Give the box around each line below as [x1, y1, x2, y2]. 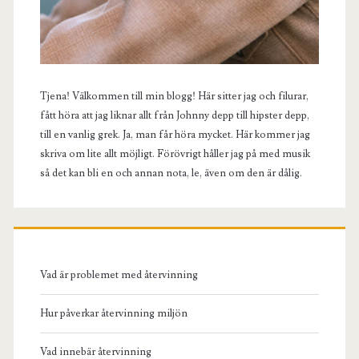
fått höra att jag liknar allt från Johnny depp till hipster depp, [39, 108, 309, 122]
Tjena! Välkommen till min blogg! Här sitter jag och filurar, [39, 89, 309, 103]
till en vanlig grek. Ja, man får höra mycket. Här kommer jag [39, 127, 310, 141]
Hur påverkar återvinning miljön [39, 307, 188, 321]
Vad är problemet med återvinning [39, 268, 198, 282]
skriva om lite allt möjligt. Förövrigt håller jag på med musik [39, 147, 310, 160]
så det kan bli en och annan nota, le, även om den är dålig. [39, 166, 302, 179]
